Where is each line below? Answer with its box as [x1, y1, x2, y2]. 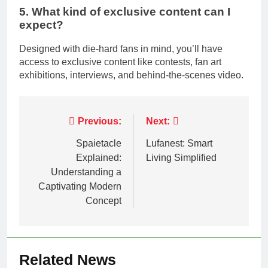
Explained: [76, 153, 121, 163]
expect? [19, 18, 63, 31]
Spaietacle [76, 138, 121, 149]
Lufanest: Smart [146, 138, 212, 149]
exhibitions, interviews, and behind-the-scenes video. [19, 70, 243, 81]
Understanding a [51, 167, 121, 178]
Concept [86, 196, 121, 206]
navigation [31, 138, 103, 154]
